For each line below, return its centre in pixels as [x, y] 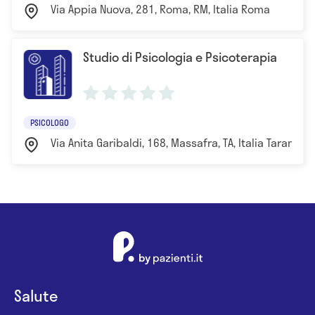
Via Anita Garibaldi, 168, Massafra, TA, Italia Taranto [178, 142]
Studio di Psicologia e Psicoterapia [180, 57]
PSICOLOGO [50, 122]
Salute [36, 295]
